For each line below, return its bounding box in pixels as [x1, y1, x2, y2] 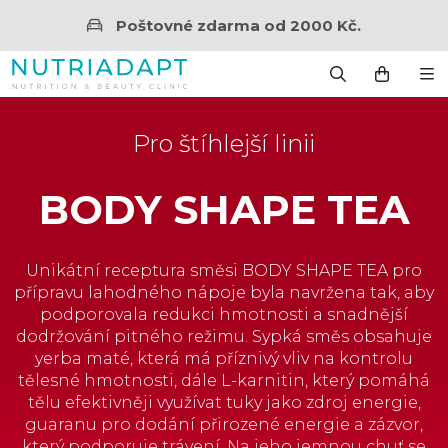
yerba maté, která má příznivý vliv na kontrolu [35, 349, 413, 368]
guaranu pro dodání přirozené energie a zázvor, [25, 415, 423, 434]
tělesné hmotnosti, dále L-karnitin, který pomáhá [18, 371, 430, 390]
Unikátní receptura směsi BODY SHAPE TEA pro [26, 261, 422, 280]
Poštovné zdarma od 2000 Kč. [116, 16, 361, 35]
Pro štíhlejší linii [133, 129, 315, 158]
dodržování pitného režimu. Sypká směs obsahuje [16, 327, 432, 346]
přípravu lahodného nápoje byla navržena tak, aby [14, 283, 434, 302]
